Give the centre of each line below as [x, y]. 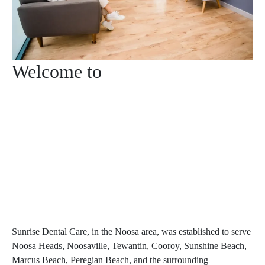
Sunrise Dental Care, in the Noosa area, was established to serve [131, 231]
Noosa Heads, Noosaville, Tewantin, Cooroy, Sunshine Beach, [129, 245]
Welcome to [57, 71]
